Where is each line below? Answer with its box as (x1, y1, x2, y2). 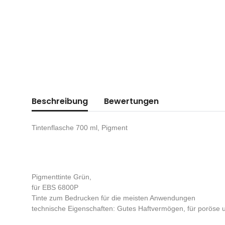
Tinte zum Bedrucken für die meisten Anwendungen (32, 194, 195, 202)
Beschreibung (32, 95, 88, 107)
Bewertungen (104, 95, 159, 107)
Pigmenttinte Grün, (32, 173, 91, 181)
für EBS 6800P (32, 183, 78, 192)
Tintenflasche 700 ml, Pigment (32, 124, 128, 132)
